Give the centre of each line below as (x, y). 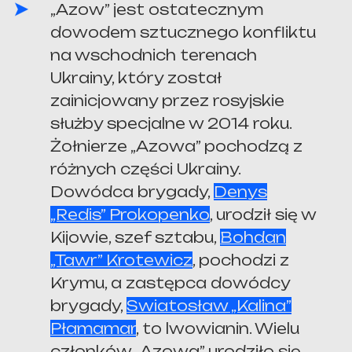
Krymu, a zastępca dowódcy (170, 282)
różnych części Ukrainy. (146, 169)
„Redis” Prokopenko (130, 214)
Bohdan (253, 237)
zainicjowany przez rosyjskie (168, 100)
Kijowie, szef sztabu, (136, 237)
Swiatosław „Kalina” (209, 305)
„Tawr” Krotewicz (122, 260)
